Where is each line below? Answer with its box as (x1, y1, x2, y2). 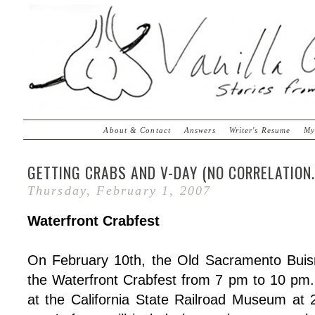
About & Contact (103, 126, 171, 134)
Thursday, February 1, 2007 (27, 184, 212, 198)
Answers (184, 126, 216, 134)
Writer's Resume (229, 126, 291, 134)
